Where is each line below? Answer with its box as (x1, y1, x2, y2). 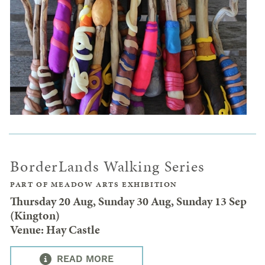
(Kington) (10, 207, 60, 224)
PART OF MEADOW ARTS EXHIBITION (10, 179, 177, 190)
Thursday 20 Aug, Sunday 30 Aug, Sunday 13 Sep (10, 193, 247, 210)
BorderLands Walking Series (10, 156, 205, 177)
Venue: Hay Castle (10, 221, 100, 238)
